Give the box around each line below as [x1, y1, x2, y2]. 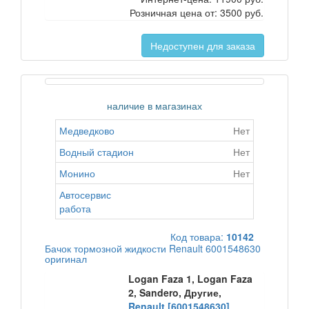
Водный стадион [59, 145, 134, 159]
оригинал [45, 252, 87, 266]
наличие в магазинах [107, 99, 202, 112]
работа [59, 201, 91, 215]
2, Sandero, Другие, [128, 286, 222, 299]
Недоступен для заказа [150, 39, 255, 52]
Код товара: [170, 230, 226, 243]
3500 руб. [220, 6, 263, 19]
